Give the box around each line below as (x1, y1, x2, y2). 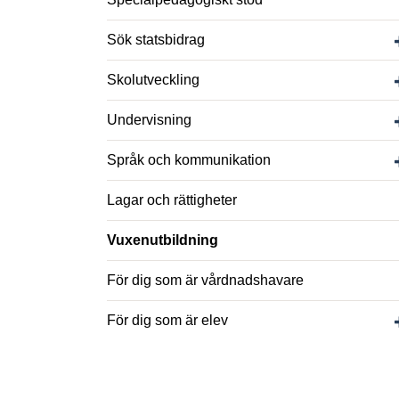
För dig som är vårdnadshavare (107, 273, 304, 288)
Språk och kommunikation (107, 152, 271, 167)
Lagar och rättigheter (107, 192, 237, 208)
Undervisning (107, 112, 191, 127)
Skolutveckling (107, 72, 199, 87)
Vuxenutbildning (107, 232, 218, 248)
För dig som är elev (107, 313, 228, 328)
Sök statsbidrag (107, 32, 205, 47)
